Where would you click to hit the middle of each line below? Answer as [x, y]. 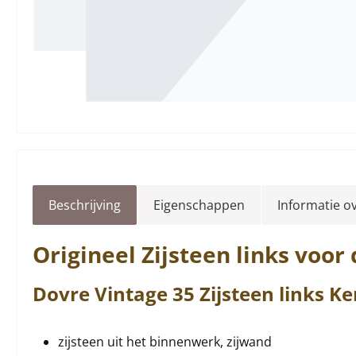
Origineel [87, 254]
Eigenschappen [199, 205]
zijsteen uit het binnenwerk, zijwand [165, 341]
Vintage [131, 293]
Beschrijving [85, 205]
